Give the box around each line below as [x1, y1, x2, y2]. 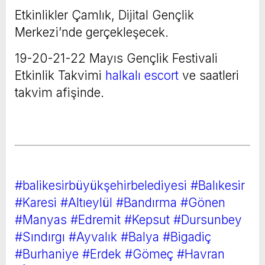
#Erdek [82, 246, 121, 261]
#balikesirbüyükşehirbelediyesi [15, 177, 187, 193]
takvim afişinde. [15, 85, 104, 100]
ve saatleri [179, 67, 239, 83]
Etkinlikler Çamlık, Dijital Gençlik [15, 7, 194, 22]
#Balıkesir [190, 177, 245, 193]
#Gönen [180, 195, 225, 210]
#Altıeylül [60, 195, 112, 210]
